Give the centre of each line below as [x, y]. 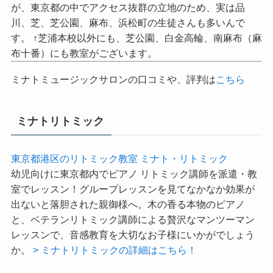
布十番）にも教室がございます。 [84, 86]
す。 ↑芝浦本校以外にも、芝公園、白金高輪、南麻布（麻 [136, 71]
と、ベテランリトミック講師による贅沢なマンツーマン [133, 253]
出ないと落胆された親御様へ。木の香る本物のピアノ [128, 237]
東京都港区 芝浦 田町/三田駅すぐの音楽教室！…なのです [136, 25]
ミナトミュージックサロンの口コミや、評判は [113, 112]
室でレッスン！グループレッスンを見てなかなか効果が [133, 222]
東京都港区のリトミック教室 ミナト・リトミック [119, 192]
